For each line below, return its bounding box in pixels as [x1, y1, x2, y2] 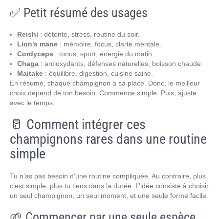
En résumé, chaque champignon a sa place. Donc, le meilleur [10, 79, 200, 87]
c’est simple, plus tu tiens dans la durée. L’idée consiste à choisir [10, 182, 209, 190]
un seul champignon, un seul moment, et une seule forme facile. [10, 192, 208, 199]
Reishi [17, 30, 38, 38]
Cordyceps [17, 50, 53, 58]
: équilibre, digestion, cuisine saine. [43, 69, 153, 77]
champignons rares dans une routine [10, 131, 207, 147]
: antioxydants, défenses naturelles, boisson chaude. [39, 60, 203, 67]
